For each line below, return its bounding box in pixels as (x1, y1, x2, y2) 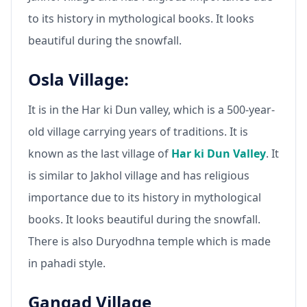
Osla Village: (28, 67, 129, 90)
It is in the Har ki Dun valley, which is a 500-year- (28, 101, 275, 117)
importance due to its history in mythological (28, 189, 261, 205)
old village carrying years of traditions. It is (28, 123, 248, 139)
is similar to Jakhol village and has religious (28, 167, 249, 183)
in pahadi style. (28, 255, 106, 271)
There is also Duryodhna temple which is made (28, 233, 271, 249)
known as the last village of (28, 145, 171, 161)
